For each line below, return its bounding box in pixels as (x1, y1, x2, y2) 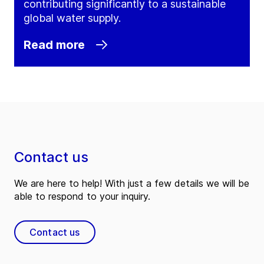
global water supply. (24, 12, 121, 25)
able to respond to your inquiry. (14, 190, 150, 203)
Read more (24, 38, 85, 52)
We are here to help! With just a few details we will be (14, 177, 249, 190)
